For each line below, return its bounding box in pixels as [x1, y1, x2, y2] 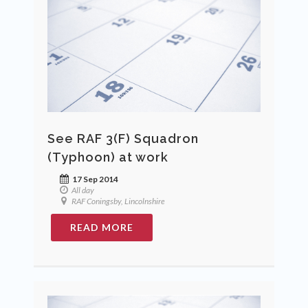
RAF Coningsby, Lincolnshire [70, 196, 165, 207]
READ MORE [70, 221, 133, 234]
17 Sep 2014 [71, 174, 118, 185]
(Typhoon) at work [47, 150, 168, 165]
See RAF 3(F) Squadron [47, 131, 199, 146]
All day [70, 185, 94, 196]
